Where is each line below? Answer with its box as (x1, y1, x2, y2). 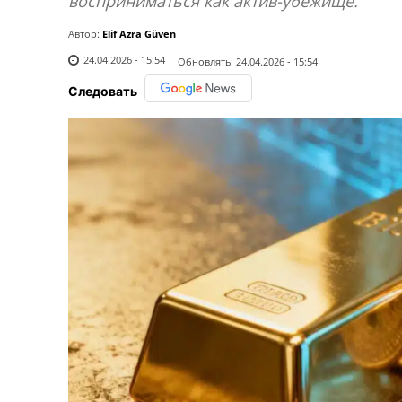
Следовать (68, 83, 137, 99)
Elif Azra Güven (102, 27, 176, 41)
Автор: (68, 27, 100, 41)
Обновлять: (178, 54, 233, 68)
